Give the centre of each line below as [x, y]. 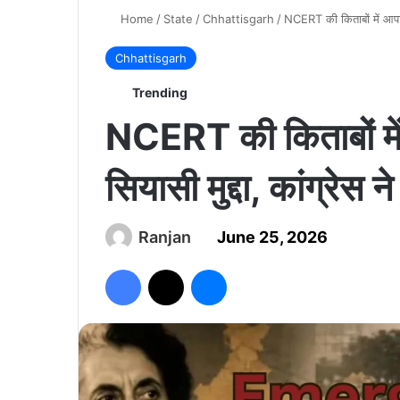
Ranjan [165, 237]
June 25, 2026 [272, 237]
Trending [158, 93]
